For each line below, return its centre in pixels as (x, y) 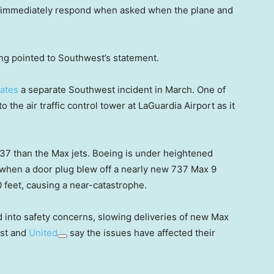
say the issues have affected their (141, 233)
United (43, 233)
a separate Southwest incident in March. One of (122, 90)
